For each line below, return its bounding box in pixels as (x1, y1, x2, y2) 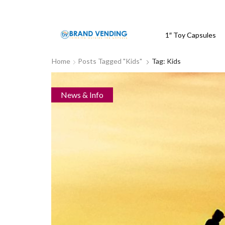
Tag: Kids (151, 56, 181, 65)
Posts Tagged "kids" (78, 56, 142, 65)
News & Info (61, 89, 104, 99)
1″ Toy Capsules (165, 31, 216, 39)
